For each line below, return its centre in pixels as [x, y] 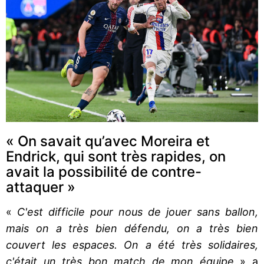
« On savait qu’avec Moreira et [108, 141]
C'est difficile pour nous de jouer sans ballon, [135, 212]
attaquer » [41, 187]
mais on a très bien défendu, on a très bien [132, 228]
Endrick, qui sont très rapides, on [116, 156]
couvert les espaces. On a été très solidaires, [132, 245]
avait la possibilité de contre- [104, 171]
